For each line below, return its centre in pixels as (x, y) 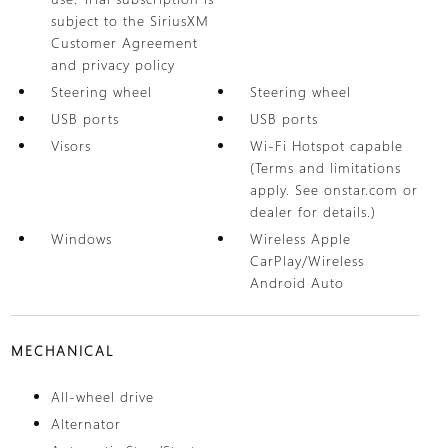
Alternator (85, 423)
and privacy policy (112, 64)
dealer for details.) (313, 211)
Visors (70, 145)
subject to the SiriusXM (129, 20)
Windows (81, 238)
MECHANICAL (62, 350)
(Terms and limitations (326, 167)
